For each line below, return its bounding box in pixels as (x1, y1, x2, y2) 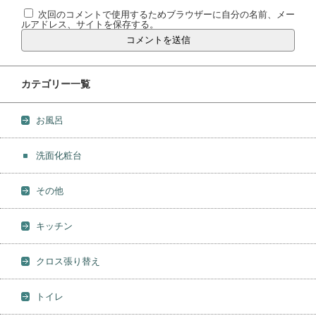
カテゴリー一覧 (21, 78, 90, 90)
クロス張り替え (36, 256, 100, 267)
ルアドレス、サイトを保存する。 (21, 19, 159, 30)
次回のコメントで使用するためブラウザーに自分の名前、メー (38, 9, 295, 20)
